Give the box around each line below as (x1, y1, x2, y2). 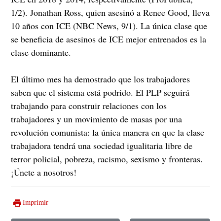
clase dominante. (11, 46, 72, 58)
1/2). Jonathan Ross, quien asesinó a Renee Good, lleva (11, 6, 210, 18)
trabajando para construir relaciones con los (11, 99, 167, 111)
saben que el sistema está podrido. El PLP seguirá (11, 86, 190, 98)
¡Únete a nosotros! (11, 166, 77, 178)
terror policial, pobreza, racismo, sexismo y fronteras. (11, 152, 203, 165)
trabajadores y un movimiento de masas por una (11, 112, 183, 125)
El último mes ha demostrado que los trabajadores (11, 73, 190, 85)
